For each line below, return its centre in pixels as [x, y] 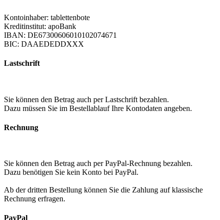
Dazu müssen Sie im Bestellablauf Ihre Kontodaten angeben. [98, 108]
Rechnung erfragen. [35, 199]
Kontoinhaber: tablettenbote [47, 17]
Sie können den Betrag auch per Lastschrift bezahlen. [86, 99]
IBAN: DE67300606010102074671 [60, 35]
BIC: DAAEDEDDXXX [44, 44]
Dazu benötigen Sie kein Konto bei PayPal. [71, 172]
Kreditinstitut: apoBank [40, 26]
